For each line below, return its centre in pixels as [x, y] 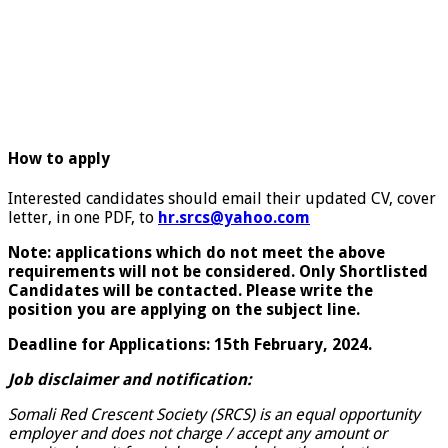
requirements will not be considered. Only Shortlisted [218, 272]
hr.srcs [184, 218]
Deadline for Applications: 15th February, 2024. [190, 345]
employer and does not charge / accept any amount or [197, 434]
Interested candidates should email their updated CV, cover [222, 199]
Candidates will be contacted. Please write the [190, 291]
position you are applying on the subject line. [184, 310]
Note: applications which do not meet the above [196, 253]
